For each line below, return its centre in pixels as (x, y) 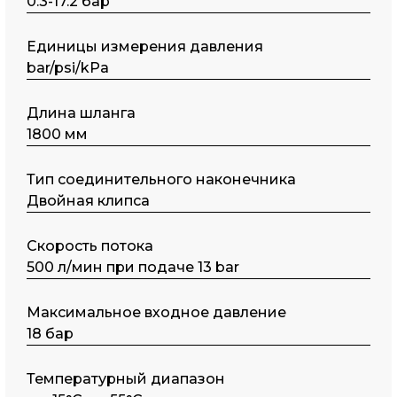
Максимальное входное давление (157, 312)
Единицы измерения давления (145, 47)
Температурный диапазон (126, 379)
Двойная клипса (89, 201)
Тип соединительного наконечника (162, 179)
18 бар (51, 334)
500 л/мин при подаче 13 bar (133, 267)
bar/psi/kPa (68, 68)
